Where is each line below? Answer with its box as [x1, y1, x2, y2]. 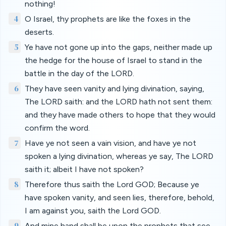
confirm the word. [25, 123, 90, 133]
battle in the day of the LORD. [25, 69, 134, 78]
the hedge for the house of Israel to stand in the [25, 55, 202, 65]
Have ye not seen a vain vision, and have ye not [25, 138, 196, 148]
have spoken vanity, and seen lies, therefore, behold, [25, 193, 214, 202]
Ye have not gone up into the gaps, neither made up [25, 42, 212, 52]
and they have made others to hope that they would [25, 110, 215, 120]
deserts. [25, 27, 54, 37]
